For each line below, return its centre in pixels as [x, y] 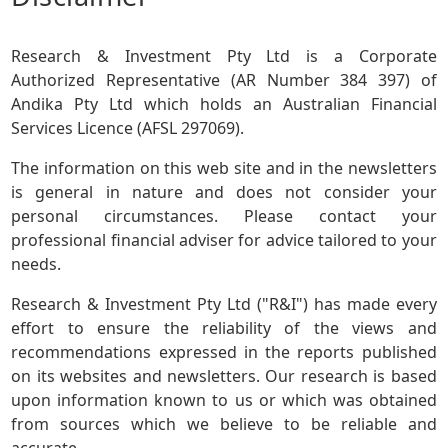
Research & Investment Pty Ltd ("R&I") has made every [224, 304]
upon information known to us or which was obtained [224, 400]
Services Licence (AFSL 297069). [128, 128]
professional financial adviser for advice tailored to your [224, 240]
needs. [36, 264]
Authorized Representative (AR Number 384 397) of [224, 80]
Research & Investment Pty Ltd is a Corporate [224, 56]
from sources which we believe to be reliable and [224, 424]
